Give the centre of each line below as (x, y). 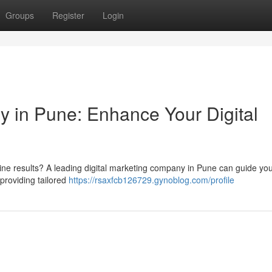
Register (68, 15)
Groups (20, 15)
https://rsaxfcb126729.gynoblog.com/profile (151, 180)
